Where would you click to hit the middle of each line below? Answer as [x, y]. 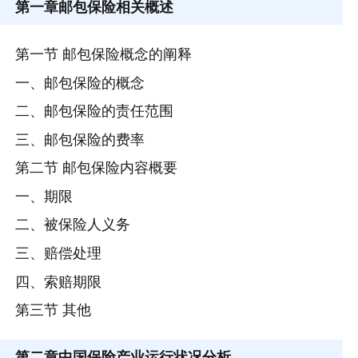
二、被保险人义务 [73, 225]
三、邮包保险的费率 [80, 139]
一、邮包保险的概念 [80, 82]
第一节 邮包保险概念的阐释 [104, 54]
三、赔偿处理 [59, 253]
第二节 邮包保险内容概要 [97, 168]
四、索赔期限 [59, 281]
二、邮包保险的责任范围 [95, 111]
